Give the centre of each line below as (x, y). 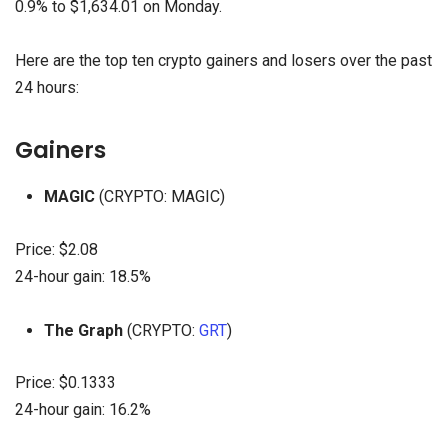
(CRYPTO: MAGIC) (159, 196)
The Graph (83, 330)
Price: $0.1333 (65, 383)
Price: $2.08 (56, 249)
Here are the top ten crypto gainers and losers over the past (223, 60)
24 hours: (47, 87)
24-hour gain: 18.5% (83, 276)
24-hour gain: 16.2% (83, 410)
